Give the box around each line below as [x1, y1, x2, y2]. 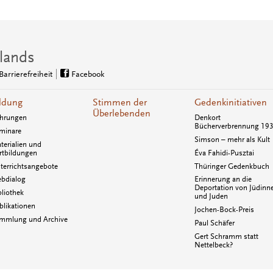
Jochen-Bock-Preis [194, 205, 255, 214]
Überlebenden [92, 108, 151, 119]
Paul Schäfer [194, 218, 235, 227]
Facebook [71, 69, 104, 79]
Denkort [194, 113, 221, 122]
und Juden [194, 192, 229, 201]
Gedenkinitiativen [194, 97, 268, 108]
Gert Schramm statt [194, 232, 259, 241]
